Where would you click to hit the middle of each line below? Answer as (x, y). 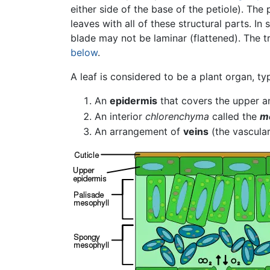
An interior (120, 116)
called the (234, 116)
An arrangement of (139, 132)
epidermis (133, 101)
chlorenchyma (177, 116)
